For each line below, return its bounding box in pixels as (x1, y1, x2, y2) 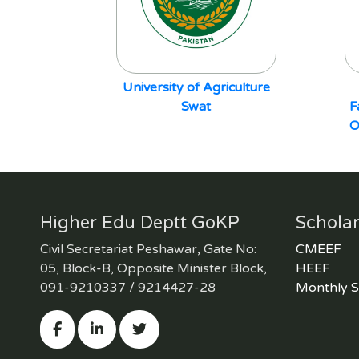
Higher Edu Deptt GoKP (40, 212, 240, 233)
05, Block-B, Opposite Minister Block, (40, 260, 267, 276)
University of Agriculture (122, 79, 270, 95)
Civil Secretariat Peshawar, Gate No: (40, 241, 256, 257)
